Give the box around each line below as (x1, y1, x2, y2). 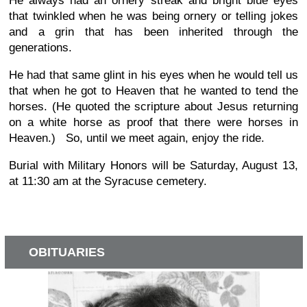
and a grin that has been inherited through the (9, 25, 298, 39)
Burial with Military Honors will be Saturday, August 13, (9, 159, 298, 173)
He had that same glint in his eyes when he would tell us (9, 69, 298, 82)
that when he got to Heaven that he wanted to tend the (9, 84, 298, 98)
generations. (9, 41, 75, 55)
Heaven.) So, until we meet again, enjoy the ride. (9, 132, 268, 145)
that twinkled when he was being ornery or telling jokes (9, 10, 298, 23)
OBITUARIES (29, 245, 106, 260)
